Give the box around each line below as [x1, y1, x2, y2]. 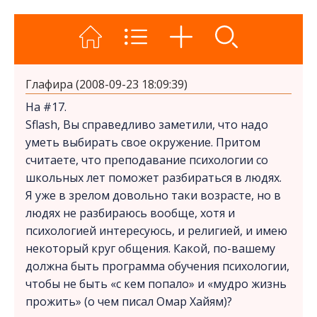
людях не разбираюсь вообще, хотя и [25, 205, 235, 221]
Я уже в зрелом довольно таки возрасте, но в [25, 188, 281, 204]
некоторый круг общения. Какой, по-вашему [25, 241, 275, 257]
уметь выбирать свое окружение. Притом [25, 134, 260, 151]
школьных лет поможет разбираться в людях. [25, 170, 282, 186]
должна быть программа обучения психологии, [25, 258, 289, 275]
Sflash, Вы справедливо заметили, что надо [25, 117, 268, 133]
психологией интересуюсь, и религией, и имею [25, 223, 287, 239]
